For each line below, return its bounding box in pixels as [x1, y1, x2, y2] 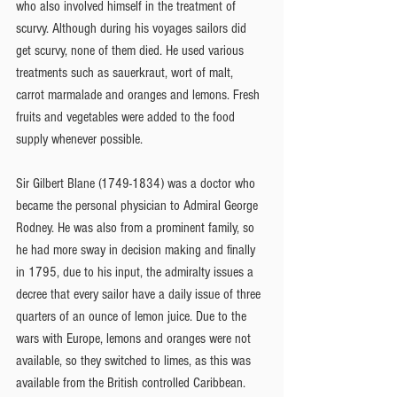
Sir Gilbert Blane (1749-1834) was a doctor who [16, 175, 259, 191]
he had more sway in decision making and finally [16, 241, 259, 258]
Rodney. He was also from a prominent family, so [16, 219, 258, 236]
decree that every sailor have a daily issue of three [16, 285, 264, 302]
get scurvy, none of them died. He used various [16, 42, 247, 58]
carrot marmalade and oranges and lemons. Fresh [16, 86, 263, 103]
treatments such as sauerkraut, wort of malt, [16, 64, 237, 81]
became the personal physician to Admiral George [16, 197, 261, 214]
